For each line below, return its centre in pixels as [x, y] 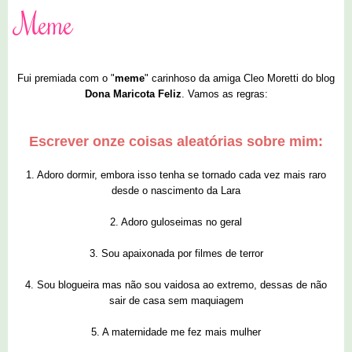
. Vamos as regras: [224, 94]
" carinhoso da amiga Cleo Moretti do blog [240, 79]
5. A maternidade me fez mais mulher [176, 332]
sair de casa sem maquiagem [176, 301]
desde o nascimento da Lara [176, 191]
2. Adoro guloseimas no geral [176, 222]
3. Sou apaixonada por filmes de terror [176, 254]
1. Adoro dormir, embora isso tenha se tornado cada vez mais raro [176, 175]
